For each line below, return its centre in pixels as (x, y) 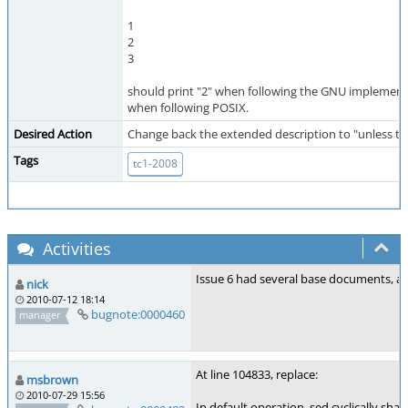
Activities (75, 249)
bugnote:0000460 (138, 314)
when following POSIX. (188, 107)
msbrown (52, 380)
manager (41, 315)
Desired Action (53, 134)
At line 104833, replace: (257, 374)
